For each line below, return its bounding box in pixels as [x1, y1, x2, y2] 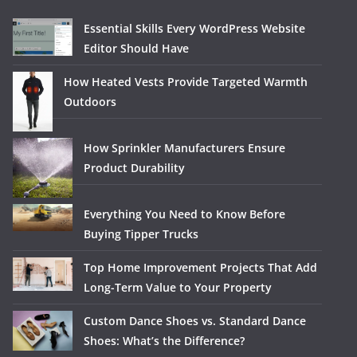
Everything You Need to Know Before [84, 206, 285, 222]
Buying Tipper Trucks [84, 226, 198, 242]
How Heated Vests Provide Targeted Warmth [64, 74, 308, 90]
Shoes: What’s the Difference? [84, 333, 245, 349]
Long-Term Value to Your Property [84, 280, 272, 296]
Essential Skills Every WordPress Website [84, 21, 305, 37]
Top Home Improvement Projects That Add [84, 260, 317, 276]
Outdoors [64, 94, 117, 110]
